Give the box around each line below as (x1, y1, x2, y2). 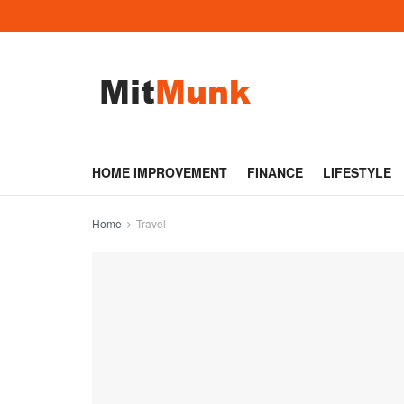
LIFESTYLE (323, 163, 391, 181)
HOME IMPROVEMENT (92, 163, 227, 181)
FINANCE (247, 163, 303, 181)
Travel (136, 216, 166, 231)
